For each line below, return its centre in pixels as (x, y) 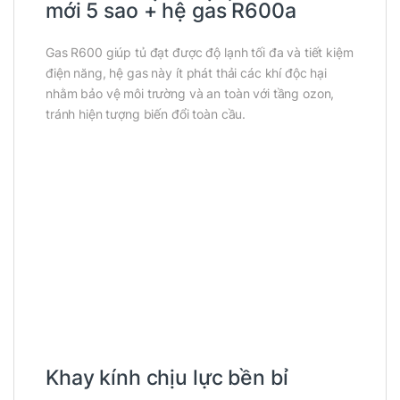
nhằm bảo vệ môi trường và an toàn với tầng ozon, (190, 93)
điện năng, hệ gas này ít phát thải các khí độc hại (186, 72)
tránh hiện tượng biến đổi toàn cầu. (146, 113)
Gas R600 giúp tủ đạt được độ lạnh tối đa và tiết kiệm (200, 52)
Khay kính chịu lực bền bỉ (167, 378)
